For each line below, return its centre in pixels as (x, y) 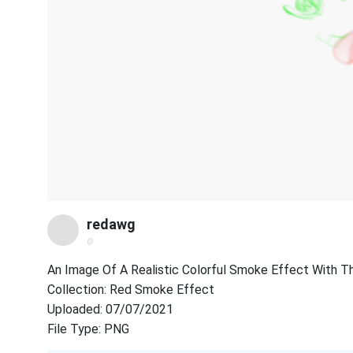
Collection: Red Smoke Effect (131, 289)
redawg (111, 224)
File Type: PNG (88, 329)
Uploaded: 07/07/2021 (110, 309)
